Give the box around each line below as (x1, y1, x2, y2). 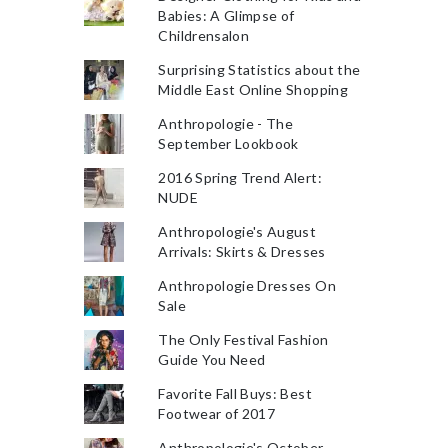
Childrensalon (158, 27, 250, 44)
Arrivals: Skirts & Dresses (158, 243, 326, 260)
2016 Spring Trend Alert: (158, 169, 322, 186)
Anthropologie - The (158, 115, 294, 132)
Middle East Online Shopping (158, 81, 348, 98)
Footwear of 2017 (158, 405, 276, 422)
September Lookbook (158, 135, 299, 152)
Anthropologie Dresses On (158, 277, 336, 294)
